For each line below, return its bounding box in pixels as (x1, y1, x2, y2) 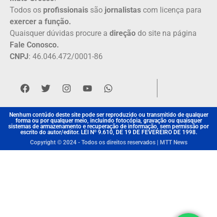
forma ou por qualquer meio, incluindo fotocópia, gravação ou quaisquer (15, 117, 202, 124)
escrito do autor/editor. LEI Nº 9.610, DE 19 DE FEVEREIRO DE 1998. (20, 129, 197, 136)
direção (109, 28, 136, 38)
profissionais (43, 5, 88, 15)
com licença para (141, 5, 201, 15)
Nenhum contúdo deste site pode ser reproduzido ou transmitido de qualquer (9, 111, 208, 119)
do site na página (136, 28, 197, 38)
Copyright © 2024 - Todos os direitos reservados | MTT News (30, 139, 187, 146)
